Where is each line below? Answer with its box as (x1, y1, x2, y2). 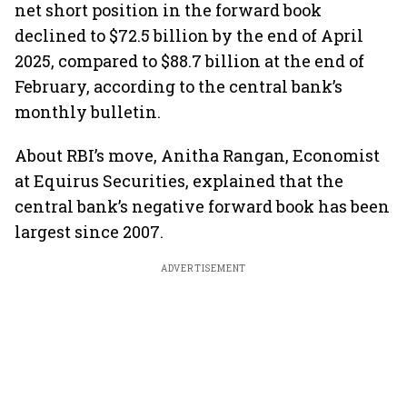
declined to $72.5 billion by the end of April (15, 25, 363, 46)
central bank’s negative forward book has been (15, 195, 390, 217)
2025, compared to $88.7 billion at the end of (15, 50, 364, 72)
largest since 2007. (15, 221, 164, 243)
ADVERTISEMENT (160, 263, 247, 274)
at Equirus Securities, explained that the (15, 170, 343, 192)
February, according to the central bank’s (15, 75, 342, 97)
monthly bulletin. (15, 101, 161, 123)
